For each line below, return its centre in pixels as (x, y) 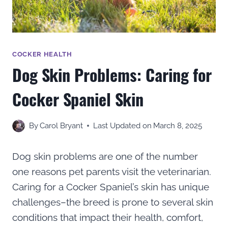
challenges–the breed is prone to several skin (113, 202)
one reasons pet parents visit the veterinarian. (112, 171)
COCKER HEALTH (42, 54)
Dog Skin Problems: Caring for (112, 75)
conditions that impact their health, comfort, (108, 217)
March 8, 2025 (178, 126)
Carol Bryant (62, 126)
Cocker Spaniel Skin (80, 99)
